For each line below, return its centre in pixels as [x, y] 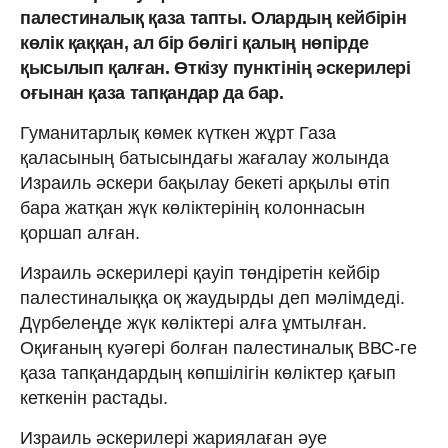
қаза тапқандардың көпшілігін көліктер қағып [208, 372]
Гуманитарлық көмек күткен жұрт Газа [178, 132]
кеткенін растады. [94, 397]
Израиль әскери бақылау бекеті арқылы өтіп [205, 182]
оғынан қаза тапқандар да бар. [152, 92]
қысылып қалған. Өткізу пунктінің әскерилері [215, 67]
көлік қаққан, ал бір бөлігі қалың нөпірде [194, 42]
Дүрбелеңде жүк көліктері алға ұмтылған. [193, 322]
